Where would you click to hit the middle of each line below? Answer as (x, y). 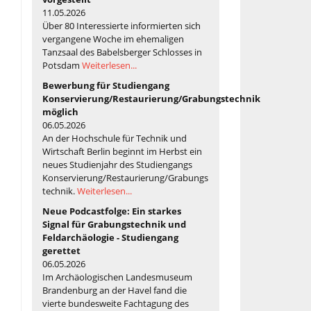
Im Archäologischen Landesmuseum (117, 277)
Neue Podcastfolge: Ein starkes (112, 211)
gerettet (61, 250)
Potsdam (62, 65)
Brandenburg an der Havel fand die (115, 290)
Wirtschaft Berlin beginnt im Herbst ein (122, 151)
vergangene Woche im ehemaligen (113, 39)
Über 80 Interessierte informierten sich (121, 25)
